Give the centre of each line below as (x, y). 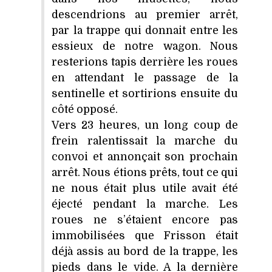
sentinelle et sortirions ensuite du (145, 93)
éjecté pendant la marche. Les (145, 204)
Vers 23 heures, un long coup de (145, 125)
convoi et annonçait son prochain (145, 156)
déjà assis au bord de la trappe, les (145, 251)
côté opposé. (85, 109)
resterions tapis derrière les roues (145, 62)
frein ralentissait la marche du (145, 141)
